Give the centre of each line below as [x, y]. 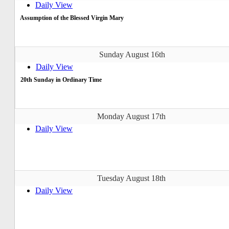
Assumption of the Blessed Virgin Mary [72, 18]
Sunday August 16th [132, 54]
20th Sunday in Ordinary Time [61, 79]
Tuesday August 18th [131, 178]
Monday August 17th [131, 116]
